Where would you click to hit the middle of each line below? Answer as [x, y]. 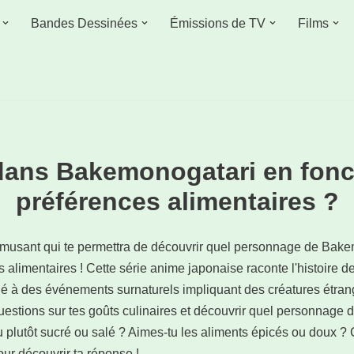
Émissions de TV [218, 24]
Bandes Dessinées [84, 24]
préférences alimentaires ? [177, 201]
